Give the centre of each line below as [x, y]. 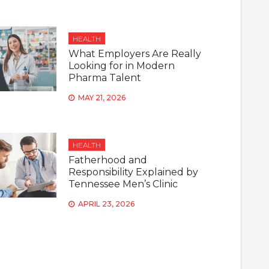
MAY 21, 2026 [102, 98]
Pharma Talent [105, 78]
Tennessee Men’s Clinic [123, 184]
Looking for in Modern [122, 66]
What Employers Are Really [135, 54]
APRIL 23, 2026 [107, 204]
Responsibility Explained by [134, 172]
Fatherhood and [108, 160]
